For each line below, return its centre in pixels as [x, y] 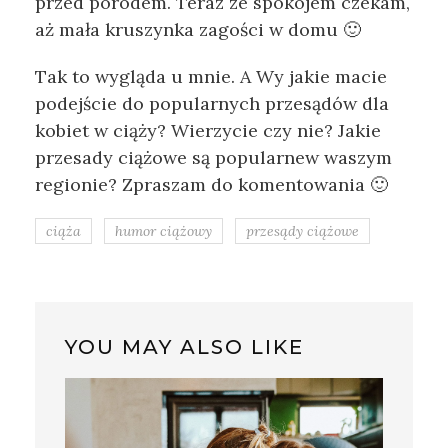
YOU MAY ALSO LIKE [184, 347]
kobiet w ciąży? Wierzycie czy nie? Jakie [208, 131]
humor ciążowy [163, 231]
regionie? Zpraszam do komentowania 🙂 [211, 185]
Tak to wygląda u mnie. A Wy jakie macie [211, 77]
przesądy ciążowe [302, 231]
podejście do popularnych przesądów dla [212, 104]
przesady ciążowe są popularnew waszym [213, 158]
